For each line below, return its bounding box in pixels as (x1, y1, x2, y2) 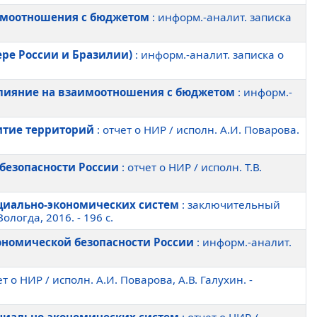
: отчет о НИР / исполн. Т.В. (119, 160, 262, 174)
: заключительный (179, 197, 280, 212)
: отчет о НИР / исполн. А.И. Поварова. (97, 122, 299, 137)
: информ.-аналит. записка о (132, 47, 284, 62)
